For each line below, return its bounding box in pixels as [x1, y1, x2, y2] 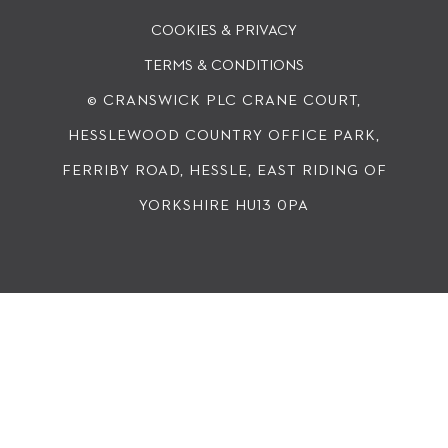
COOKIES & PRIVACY [151, 23, 297, 38]
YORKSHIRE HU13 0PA [139, 198, 309, 213]
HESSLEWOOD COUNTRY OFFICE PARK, [68, 128, 380, 143]
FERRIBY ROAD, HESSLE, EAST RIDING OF [61, 163, 387, 178]
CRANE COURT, [237, 93, 361, 108]
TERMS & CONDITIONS [144, 58, 304, 73]
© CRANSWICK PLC [87, 93, 237, 108]
